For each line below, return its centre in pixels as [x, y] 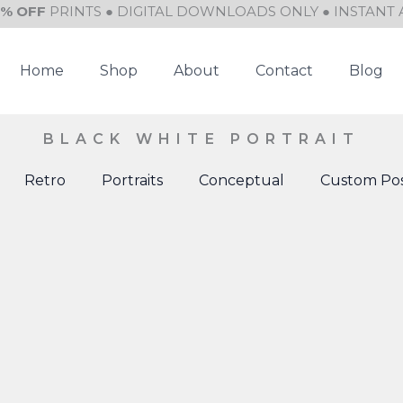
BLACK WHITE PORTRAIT [201, 139]
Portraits [132, 180]
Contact [284, 71]
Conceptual [241, 180]
